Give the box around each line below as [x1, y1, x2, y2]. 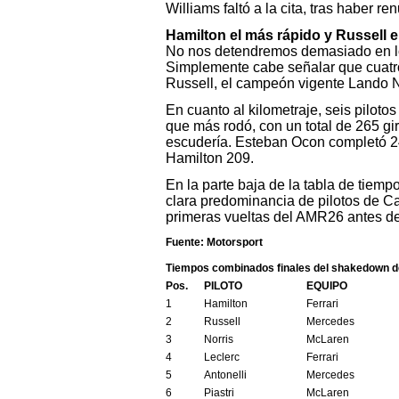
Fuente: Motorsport [165, 236, 263, 248]
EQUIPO [305, 280, 347, 292]
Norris [203, 333, 233, 346]
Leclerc [203, 351, 240, 363]
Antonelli [203, 369, 247, 381]
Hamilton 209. [165, 151, 254, 166]
